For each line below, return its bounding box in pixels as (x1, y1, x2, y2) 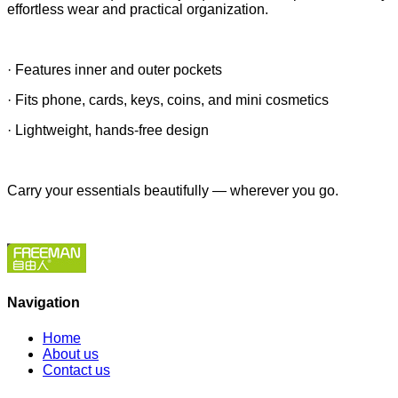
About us (43, 346, 99, 362)
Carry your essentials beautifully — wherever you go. (7, 182, 338, 198)
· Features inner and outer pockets (7, 61, 222, 77)
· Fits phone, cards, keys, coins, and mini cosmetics (7, 92, 329, 107)
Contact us (43, 362, 110, 378)
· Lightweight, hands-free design (7, 122, 209, 138)
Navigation (7, 295, 80, 311)
